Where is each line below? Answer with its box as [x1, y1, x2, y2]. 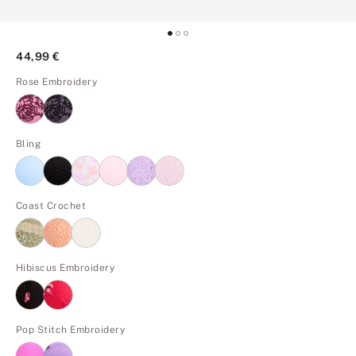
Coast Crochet [16, 199, 87, 211]
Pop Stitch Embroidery [16, 323, 126, 335]
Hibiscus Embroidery [16, 261, 115, 273]
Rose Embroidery [16, 75, 98, 87]
